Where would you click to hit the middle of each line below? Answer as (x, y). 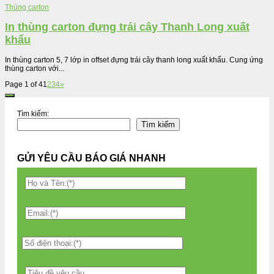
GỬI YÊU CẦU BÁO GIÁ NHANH (91, 158)
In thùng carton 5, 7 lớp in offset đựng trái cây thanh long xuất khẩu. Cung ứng (134, 60)
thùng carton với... (35, 69)
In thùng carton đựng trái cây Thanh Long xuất (127, 27)
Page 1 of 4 (24, 85)
